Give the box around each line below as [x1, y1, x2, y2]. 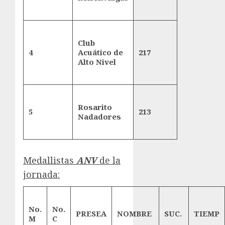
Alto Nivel [78, 57, 116, 67]
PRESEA [76, 208, 106, 219]
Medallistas [23, 154, 76, 167]
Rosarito [78, 102, 112, 113]
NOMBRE [117, 208, 152, 219]
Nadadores [78, 111, 121, 122]
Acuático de [78, 47, 123, 58]
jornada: [23, 168, 60, 181]
